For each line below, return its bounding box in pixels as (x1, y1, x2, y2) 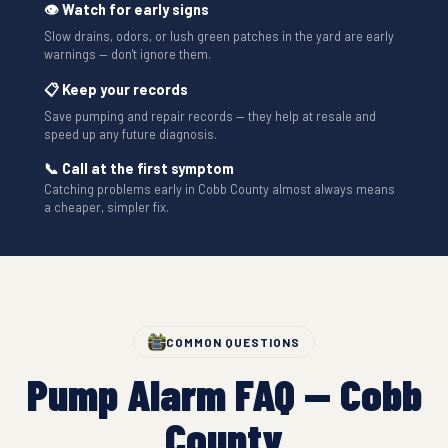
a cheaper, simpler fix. (44, 198, 169, 215)
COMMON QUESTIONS (166, 334, 300, 349)
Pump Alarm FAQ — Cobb (26, 366, 422, 420)
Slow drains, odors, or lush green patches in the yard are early (44, 27, 394, 44)
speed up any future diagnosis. (44, 125, 217, 142)
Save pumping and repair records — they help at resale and (44, 107, 376, 124)
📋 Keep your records (44, 79, 188, 98)
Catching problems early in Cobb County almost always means (44, 180, 395, 197)
